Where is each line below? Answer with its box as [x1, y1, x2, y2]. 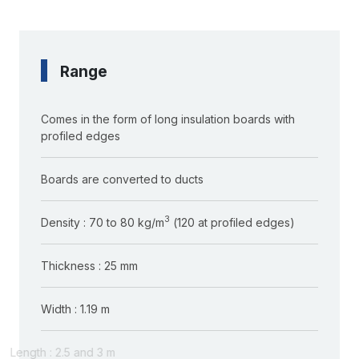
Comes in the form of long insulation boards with [40, 111, 295, 126]
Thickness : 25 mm [40, 258, 138, 272]
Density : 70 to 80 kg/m [40, 215, 164, 229]
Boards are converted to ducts [40, 171, 204, 186]
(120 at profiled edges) [169, 215, 295, 229]
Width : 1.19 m [40, 301, 110, 316]
